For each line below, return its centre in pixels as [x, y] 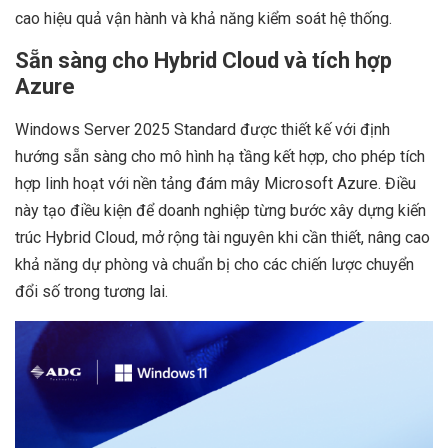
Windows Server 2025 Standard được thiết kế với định [202, 130]
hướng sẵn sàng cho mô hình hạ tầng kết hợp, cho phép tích [220, 157]
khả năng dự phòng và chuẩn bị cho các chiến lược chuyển [214, 265]
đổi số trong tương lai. [91, 292]
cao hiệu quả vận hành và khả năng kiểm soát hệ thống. [203, 19]
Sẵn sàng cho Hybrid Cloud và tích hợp [203, 61]
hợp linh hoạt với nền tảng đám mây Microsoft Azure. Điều [215, 184]
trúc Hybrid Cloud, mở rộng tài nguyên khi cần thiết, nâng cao [222, 238]
